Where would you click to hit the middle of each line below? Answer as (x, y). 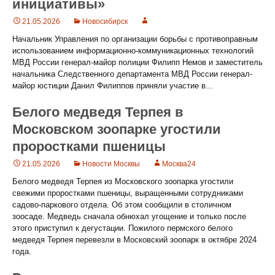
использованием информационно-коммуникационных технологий (133, 51)
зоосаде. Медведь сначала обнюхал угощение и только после (129, 216)
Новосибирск (105, 21)
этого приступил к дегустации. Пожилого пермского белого (122, 228)
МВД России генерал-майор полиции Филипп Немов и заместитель (137, 62)
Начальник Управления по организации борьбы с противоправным (135, 39)
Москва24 (179, 164)
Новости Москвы (111, 164)
